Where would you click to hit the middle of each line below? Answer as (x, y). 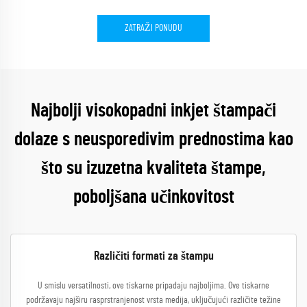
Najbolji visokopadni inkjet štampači (153, 111)
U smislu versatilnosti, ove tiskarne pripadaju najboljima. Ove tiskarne (153, 286)
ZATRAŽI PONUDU (153, 28)
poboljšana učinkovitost (153, 197)
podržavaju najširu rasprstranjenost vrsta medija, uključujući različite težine (153, 300)
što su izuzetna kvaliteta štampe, (153, 169)
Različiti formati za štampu (153, 256)
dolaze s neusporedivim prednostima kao (153, 140)
